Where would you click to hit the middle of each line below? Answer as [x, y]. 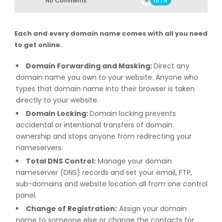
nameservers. [39, 148]
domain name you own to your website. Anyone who [107, 77]
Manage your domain [134, 161]
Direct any [171, 66]
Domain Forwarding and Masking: [89, 66]
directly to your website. [57, 100]
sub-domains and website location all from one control [111, 184]
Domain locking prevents [133, 113]
